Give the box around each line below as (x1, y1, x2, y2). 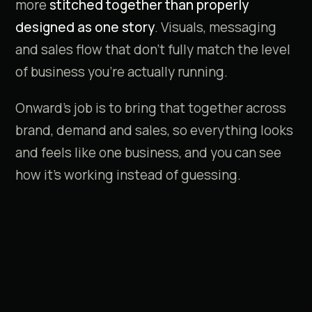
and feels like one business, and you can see (15, 143, 281, 162)
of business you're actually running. (15, 63, 228, 81)
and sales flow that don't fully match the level (15, 40, 290, 58)
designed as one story (15, 18, 155, 36)
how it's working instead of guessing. (15, 166, 241, 184)
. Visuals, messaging (155, 18, 276, 36)
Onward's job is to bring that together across (15, 99, 286, 117)
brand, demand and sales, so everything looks (15, 121, 293, 139)
